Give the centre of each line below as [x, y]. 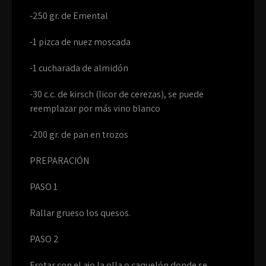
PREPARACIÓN [59, 161]
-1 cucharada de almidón [79, 68]
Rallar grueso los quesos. [80, 213]
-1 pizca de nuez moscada [80, 42]
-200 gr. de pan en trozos [79, 134]
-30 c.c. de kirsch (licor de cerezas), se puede [117, 94]
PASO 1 [44, 187]
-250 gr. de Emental [69, 16]
